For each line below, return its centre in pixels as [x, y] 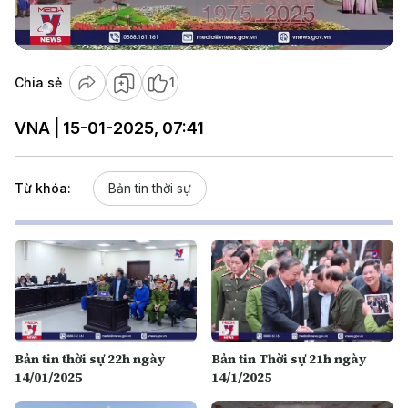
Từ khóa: [43, 188]
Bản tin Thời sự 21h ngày [289, 358]
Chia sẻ [38, 82]
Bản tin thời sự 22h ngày [90, 358]
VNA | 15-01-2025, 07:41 [109, 128]
